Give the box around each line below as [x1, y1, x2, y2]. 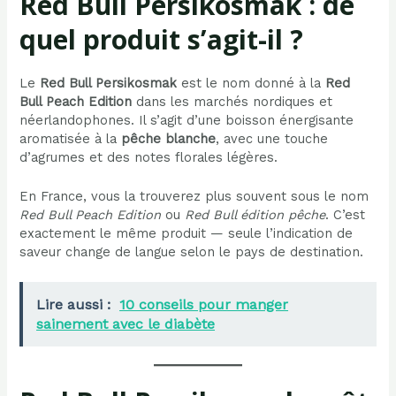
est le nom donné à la [177, 74, 326, 91]
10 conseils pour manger [119, 295, 289, 313]
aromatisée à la [19, 130, 122, 147]
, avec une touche [216, 130, 329, 147]
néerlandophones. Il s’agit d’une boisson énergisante [19, 111, 354, 128]
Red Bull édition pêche [185, 206, 326, 223]
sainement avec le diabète [36, 315, 216, 332]
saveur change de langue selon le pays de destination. [19, 243, 364, 260]
